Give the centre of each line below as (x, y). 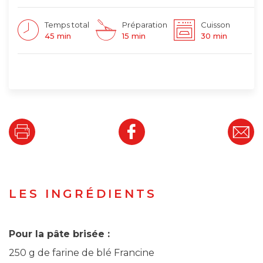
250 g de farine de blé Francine (82, 253)
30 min (214, 36)
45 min (58, 36)
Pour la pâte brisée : (59, 234)
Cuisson (215, 25)
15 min (134, 36)
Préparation (144, 25)
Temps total (67, 25)
